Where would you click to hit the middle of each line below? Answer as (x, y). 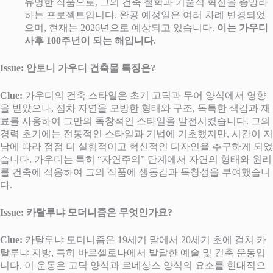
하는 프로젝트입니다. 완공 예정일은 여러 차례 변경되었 (145, 15)
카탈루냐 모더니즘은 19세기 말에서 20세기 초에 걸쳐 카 (144, 240)
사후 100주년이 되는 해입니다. (90, 41)
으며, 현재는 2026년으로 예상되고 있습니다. (121, 28)
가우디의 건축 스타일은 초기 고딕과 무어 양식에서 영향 (144, 96)
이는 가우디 (243, 28)
